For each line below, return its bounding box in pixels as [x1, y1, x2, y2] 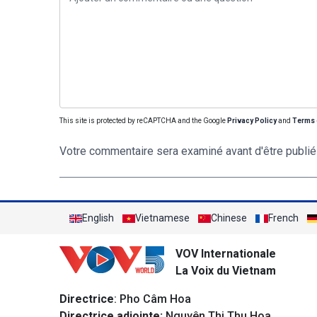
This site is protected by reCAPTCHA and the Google [59, 117, 227, 125]
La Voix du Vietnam [175, 264, 276, 277]
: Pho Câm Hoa [114, 292, 191, 306]
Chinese [211, 212, 247, 224]
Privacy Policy [227, 117, 277, 125]
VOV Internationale [175, 247, 276, 260]
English [82, 212, 114, 224]
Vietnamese [135, 212, 190, 224]
